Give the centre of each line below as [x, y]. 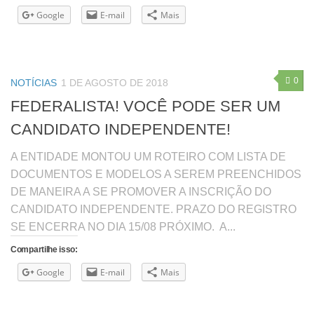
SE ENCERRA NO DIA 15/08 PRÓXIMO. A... [123, 226]
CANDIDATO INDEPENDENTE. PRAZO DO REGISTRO [153, 209]
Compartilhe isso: [44, 249]
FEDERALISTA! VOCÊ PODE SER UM [145, 106]
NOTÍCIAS [34, 83]
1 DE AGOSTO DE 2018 [115, 83]
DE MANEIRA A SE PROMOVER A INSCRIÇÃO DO [141, 191]
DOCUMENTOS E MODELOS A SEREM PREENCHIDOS [156, 174]
